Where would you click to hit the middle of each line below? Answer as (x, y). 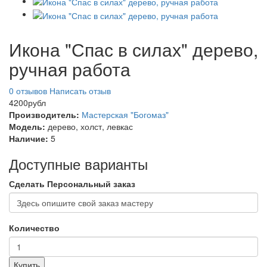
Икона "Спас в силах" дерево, (133, 49)
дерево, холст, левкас (90, 126)
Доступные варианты (78, 163)
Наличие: (29, 138)
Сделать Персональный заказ (72, 183)
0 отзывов (28, 90)
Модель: (27, 126)
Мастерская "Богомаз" (125, 114)
